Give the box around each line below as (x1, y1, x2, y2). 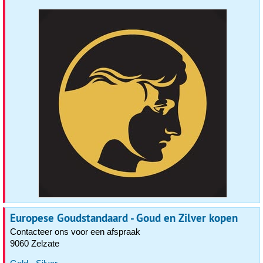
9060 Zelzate (10, 238, 59, 248)
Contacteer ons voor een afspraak (10, 227, 140, 237)
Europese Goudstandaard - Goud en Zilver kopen (10, 210, 238, 225)
